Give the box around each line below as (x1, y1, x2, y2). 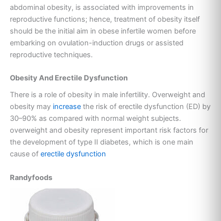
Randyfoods (10, 173, 52, 182)
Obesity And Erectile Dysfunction (10, 74, 128, 83)
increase (53, 102, 83, 111)
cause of (10, 149, 40, 159)
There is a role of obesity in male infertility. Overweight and (10, 90, 205, 100)
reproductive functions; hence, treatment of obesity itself (10, 14, 200, 24)
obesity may (10, 102, 53, 111)
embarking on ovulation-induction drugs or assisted (10, 38, 184, 47)
